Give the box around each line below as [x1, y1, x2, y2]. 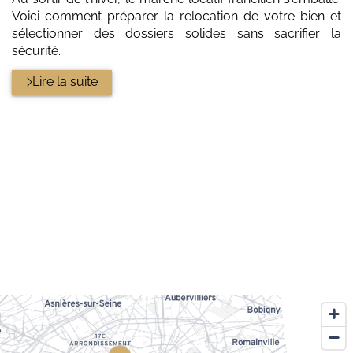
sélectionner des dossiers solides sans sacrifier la [12, 26, 341, 42]
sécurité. [12, 43, 61, 59]
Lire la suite [32, 74, 98, 90]
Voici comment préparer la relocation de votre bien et [12, 9, 341, 24]
